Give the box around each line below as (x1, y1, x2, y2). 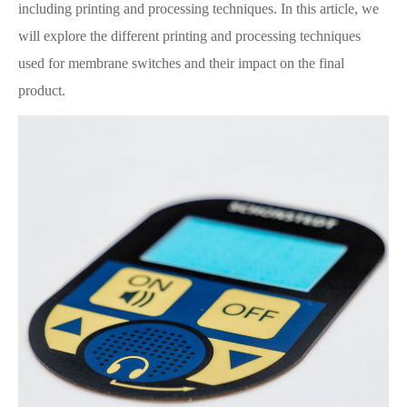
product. (18, 83, 65, 98)
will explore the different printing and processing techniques (18, 28, 361, 44)
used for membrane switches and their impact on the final (18, 55, 344, 71)
